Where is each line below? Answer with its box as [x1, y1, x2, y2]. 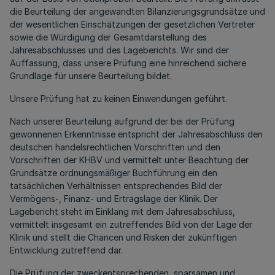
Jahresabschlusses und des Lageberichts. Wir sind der [10, 45, 229, 55]
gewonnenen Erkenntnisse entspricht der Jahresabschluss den [10, 129, 263, 139]
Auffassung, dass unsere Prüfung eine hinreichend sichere [10, 58, 246, 68]
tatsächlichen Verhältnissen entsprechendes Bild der [10, 180, 222, 191]
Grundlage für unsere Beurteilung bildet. [10, 71, 172, 81]
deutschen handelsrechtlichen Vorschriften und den [10, 142, 220, 152]
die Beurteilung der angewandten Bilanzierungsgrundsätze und [10, 6, 265, 17]
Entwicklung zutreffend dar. [10, 245, 123, 255]
